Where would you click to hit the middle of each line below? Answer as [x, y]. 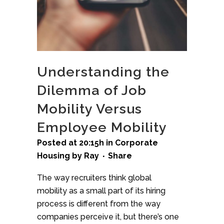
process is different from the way [99, 204]
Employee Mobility [102, 127]
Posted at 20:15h [70, 143]
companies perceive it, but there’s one [108, 217]
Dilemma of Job [92, 90]
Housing [53, 156]
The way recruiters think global [94, 178]
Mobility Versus [89, 109]
